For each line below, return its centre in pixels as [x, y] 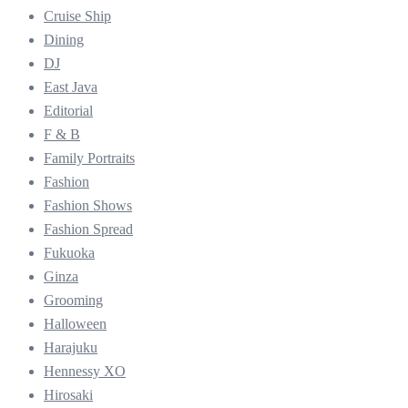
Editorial [68, 110]
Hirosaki [68, 394]
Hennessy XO [85, 371]
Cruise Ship [77, 15]
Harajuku [71, 347]
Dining [64, 39]
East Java [71, 87]
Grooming [73, 300]
